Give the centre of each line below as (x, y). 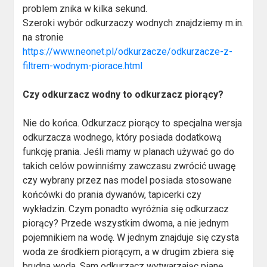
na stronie (44, 38)
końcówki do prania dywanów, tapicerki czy (112, 195)
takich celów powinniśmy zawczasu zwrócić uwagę (129, 166)
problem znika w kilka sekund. (85, 9)
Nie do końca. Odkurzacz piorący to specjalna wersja (133, 123)
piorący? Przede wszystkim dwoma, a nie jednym (126, 223)
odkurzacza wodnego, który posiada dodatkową (122, 138)
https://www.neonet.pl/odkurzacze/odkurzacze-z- (128, 52)
